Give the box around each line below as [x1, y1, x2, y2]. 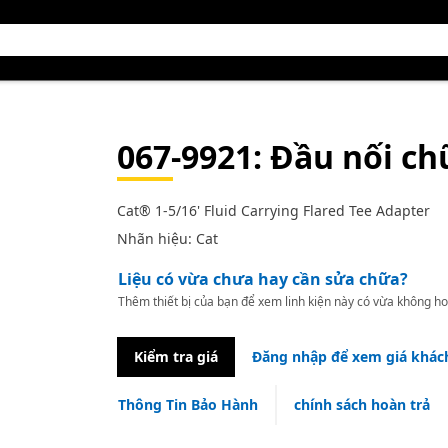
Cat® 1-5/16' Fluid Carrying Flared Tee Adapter [116, 201, 430, 220]
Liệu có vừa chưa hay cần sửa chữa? [117, 268, 408, 290]
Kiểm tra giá [133, 347, 218, 366]
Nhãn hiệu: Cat [116, 229, 218, 248]
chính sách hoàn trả [293, 395, 430, 414]
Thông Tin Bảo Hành [117, 395, 258, 414]
